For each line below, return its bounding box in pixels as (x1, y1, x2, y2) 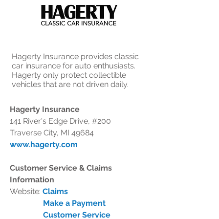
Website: (10, 187, 43, 196)
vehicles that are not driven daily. (12, 80, 129, 89)
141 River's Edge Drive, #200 (10, 116, 111, 126)
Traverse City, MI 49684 (10, 128, 94, 137)
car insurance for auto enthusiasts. (12, 61, 135, 70)
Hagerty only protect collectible (12, 70, 126, 80)
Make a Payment (43, 198, 106, 208)
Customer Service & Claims (10, 163, 112, 173)
